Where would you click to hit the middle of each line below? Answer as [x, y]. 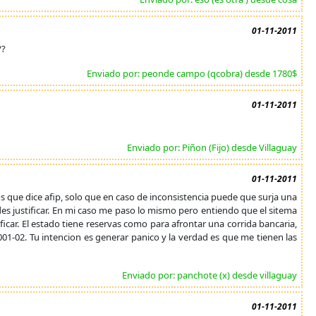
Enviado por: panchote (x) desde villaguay [210, 275]
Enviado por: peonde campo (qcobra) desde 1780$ [192, 73]
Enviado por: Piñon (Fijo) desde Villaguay [212, 147]
